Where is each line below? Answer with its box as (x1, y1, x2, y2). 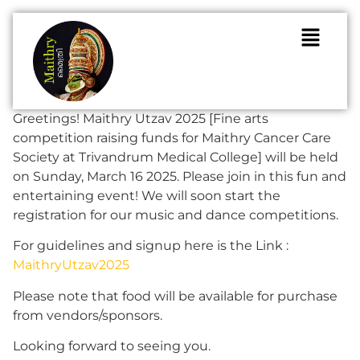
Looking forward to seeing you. (13, 338, 211, 354)
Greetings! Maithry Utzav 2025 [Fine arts (13, 111, 268, 126)
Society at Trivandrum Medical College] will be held (13, 149, 338, 165)
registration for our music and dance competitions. (13, 207, 338, 223)
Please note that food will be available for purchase (13, 288, 337, 304)
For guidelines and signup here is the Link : (13, 238, 292, 254)
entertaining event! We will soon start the (13, 188, 280, 203)
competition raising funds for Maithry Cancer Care (13, 130, 331, 145)
